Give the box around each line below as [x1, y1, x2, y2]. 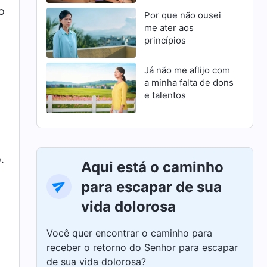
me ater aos [144, 22, 194, 34]
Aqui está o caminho [81, 158, 224, 176]
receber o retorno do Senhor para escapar [46, 241, 238, 253]
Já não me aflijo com [144, 64, 230, 76]
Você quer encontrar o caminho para [46, 226, 213, 239]
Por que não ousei [144, 10, 221, 21]
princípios [144, 35, 186, 46]
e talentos [144, 89, 186, 101]
